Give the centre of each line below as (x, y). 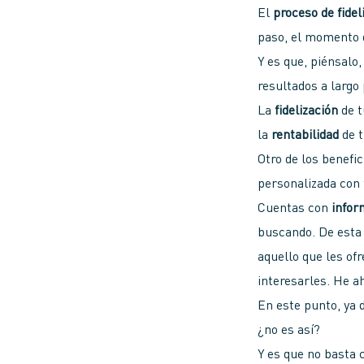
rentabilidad (305, 136)
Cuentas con (295, 209)
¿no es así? (289, 331)
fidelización (307, 112)
